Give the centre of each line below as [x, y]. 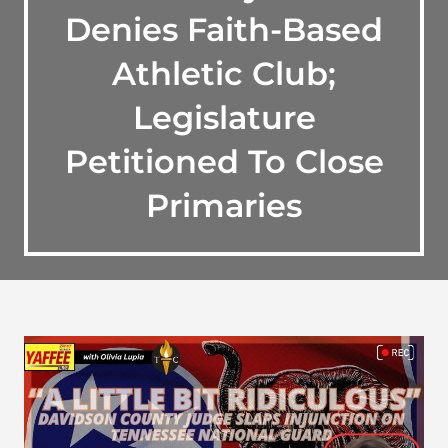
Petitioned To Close [224, 161]
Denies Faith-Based [224, 29]
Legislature [224, 117]
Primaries [224, 205]
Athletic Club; [224, 73]
